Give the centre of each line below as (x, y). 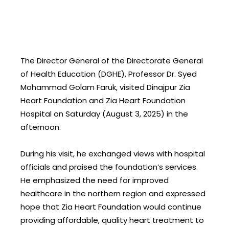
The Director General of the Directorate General (112, 61)
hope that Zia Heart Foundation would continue (111, 207)
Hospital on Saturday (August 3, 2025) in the (104, 114)
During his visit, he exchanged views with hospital (113, 154)
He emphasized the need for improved (95, 180)
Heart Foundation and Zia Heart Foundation (103, 100)
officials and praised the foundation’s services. (109, 167)
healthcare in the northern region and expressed (113, 194)
